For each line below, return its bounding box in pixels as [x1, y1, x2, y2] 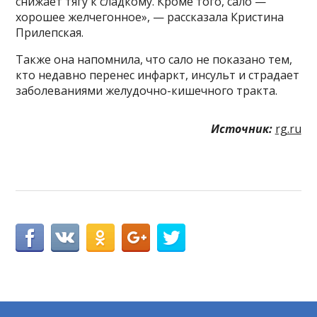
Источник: [210, 120, 272, 137]
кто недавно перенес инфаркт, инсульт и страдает [16, 67, 300, 83]
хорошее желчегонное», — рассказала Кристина [16, 8, 284, 25]
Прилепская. [16, 24, 84, 40]
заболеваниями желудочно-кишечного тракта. [16, 82, 278, 98]
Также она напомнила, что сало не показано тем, [16, 51, 293, 67]
